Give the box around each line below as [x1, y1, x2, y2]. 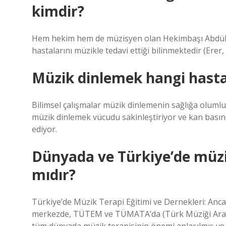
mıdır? [32, 165, 76, 184]
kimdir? [32, 2, 84, 21]
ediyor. [32, 124, 57, 135]
